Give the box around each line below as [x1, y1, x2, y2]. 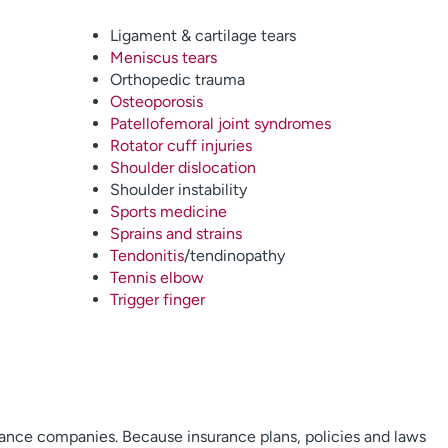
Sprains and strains [109, 224, 242, 243]
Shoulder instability [109, 180, 247, 199]
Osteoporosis [109, 92, 203, 111]
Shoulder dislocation [109, 158, 256, 177]
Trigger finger [109, 290, 205, 309]
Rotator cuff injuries [109, 136, 252, 155]
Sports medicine [109, 202, 227, 221]
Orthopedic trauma [109, 70, 245, 89]
